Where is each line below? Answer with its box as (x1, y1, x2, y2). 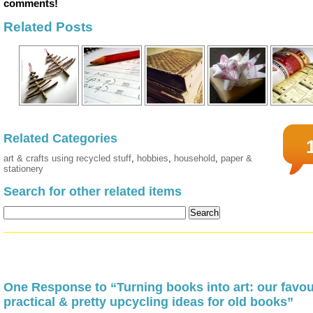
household (174, 153, 215, 164)
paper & (221, 153, 252, 164)
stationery (3, 163, 43, 175)
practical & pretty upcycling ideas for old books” (3, 295, 293, 310)
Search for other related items (3, 184, 182, 199)
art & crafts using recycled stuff (3, 153, 131, 164)
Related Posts (3, 19, 93, 34)
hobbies (137, 153, 168, 164)
